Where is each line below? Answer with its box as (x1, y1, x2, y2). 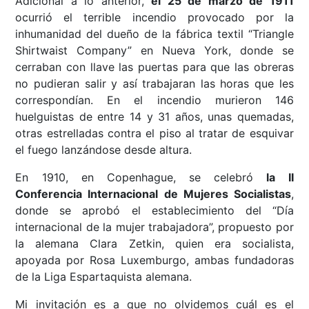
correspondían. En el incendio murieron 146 (15, 93, 294, 108)
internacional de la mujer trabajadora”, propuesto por (15, 220, 294, 235)
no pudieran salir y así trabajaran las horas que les (15, 77, 294, 91)
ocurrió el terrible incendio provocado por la (15, 10, 294, 25)
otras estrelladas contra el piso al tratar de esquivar (15, 126, 294, 141)
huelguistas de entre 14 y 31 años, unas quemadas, (15, 110, 294, 124)
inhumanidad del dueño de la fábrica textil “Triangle (15, 27, 294, 41)
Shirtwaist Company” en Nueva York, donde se (15, 43, 294, 58)
